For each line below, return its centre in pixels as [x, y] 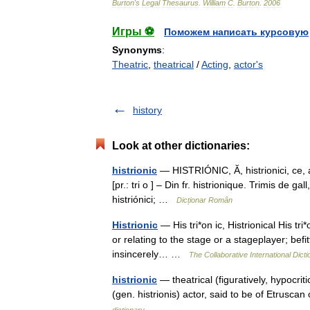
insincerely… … [151, 254]
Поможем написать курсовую [236, 32]
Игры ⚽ [133, 31]
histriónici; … [144, 199]
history [147, 110]
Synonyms [137, 50]
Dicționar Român [204, 200]
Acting [215, 64]
